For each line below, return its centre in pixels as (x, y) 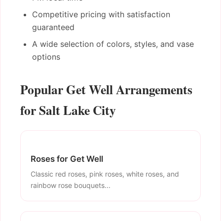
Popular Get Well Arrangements (106, 89)
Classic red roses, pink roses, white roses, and (105, 174)
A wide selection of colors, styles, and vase (113, 44)
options (46, 56)
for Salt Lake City (68, 110)
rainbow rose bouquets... (71, 185)
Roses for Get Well (67, 159)
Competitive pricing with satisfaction (101, 14)
